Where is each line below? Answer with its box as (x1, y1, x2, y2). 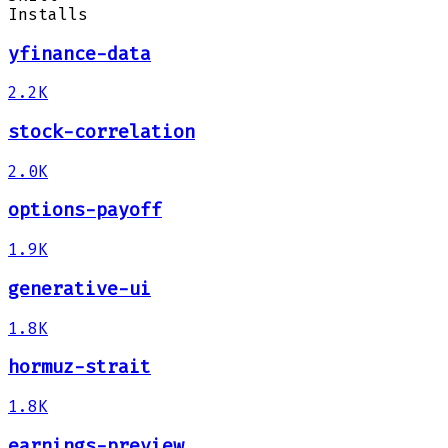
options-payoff (8, 199, 162, 222)
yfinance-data (8, 42, 151, 65)
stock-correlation (8, 121, 195, 144)
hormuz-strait (8, 356, 151, 379)
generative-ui (8, 277, 151, 300)
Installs (8, 4, 88, 24)
